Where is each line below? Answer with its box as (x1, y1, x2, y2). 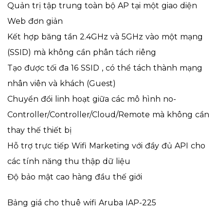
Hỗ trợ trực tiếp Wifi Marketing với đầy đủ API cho (7, 141, 205, 151)
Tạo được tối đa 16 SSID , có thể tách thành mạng (7, 63, 202, 73)
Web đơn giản (7, 17, 63, 26)
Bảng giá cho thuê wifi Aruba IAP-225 (7, 198, 156, 208)
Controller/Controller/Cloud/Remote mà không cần (7, 110, 209, 120)
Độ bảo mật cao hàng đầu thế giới (7, 172, 142, 182)
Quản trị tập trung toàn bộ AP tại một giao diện (7, 1, 197, 11)
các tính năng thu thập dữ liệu (7, 157, 130, 166)
